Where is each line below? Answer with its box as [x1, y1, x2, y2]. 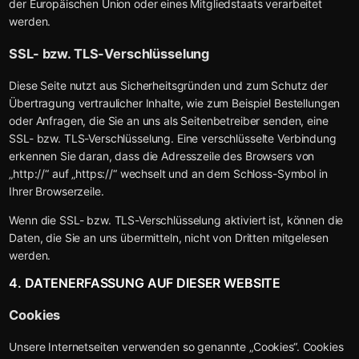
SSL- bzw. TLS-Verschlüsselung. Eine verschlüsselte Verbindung [9, 131, 337, 146]
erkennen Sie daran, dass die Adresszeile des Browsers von [9, 149, 315, 163]
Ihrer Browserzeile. [9, 184, 104, 199]
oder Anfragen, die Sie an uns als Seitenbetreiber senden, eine [9, 114, 329, 128]
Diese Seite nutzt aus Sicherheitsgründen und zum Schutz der [9, 79, 328, 93]
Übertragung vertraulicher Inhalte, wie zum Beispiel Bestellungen [9, 96, 341, 111]
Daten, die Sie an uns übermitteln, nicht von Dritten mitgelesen [9, 231, 329, 245]
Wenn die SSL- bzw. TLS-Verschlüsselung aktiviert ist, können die [9, 213, 344, 228]
